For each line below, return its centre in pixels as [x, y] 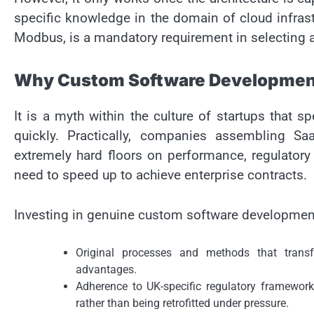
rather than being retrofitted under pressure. [182, 303]
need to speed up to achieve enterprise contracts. [161, 175]
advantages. [106, 270]
